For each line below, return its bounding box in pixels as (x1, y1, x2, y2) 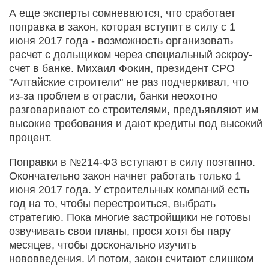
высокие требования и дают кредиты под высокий (9, 117, 262, 130)
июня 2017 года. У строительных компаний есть (9, 183, 249, 196)
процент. (9, 131, 52, 144)
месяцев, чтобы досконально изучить (9, 238, 196, 251)
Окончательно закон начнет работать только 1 (9, 169, 241, 182)
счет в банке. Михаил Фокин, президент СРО (9, 62, 235, 74)
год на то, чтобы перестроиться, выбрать (9, 197, 216, 210)
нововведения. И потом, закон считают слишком (9, 252, 253, 265)
